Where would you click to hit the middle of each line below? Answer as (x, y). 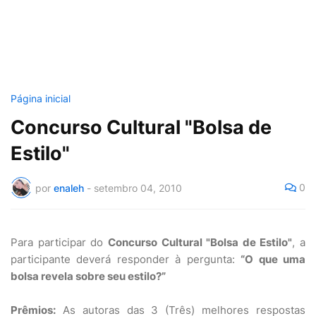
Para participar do (59, 242)
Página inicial (41, 98)
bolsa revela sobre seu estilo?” (88, 276)
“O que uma (273, 259)
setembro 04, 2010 (138, 188)
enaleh (69, 188)
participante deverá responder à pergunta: (126, 259)
